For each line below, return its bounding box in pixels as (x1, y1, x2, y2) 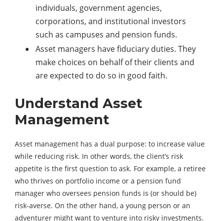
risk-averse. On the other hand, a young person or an (15, 201, 190, 211)
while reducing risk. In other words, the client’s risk (15, 151, 183, 161)
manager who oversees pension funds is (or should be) (15, 188, 196, 198)
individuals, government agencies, (36, 2, 162, 14)
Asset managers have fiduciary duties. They (36, 43, 196, 55)
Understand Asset (15, 95, 142, 112)
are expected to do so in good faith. (36, 70, 167, 81)
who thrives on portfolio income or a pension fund (15, 176, 181, 186)
